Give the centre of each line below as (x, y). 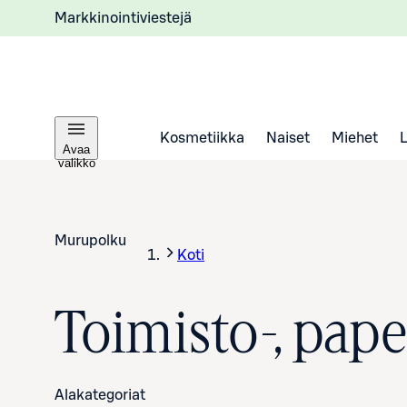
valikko (76, 163)
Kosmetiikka (202, 138)
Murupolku (90, 241)
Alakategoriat (100, 395)
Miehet (355, 138)
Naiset (288, 138)
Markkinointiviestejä (123, 18)
